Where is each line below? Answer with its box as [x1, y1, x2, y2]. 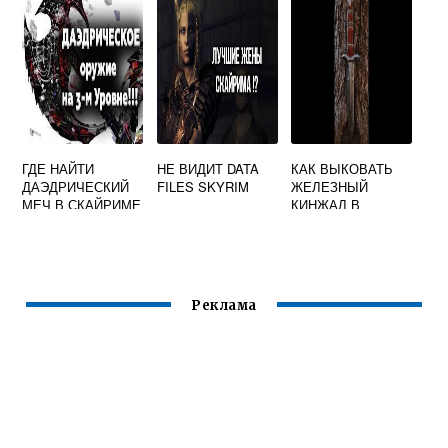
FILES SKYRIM [156, 177, 249, 196]
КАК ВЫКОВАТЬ [291, 159, 394, 178]
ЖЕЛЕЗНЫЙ [291, 177, 369, 196]
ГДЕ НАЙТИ [22, 159, 95, 178]
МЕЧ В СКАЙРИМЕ [22, 195, 142, 214]
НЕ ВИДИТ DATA [156, 159, 259, 178]
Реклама [191, 297, 257, 315]
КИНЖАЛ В [291, 195, 361, 214]
